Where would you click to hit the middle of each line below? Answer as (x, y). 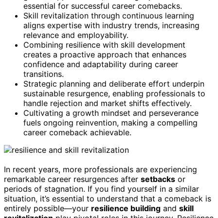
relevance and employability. (76, 35)
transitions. (44, 74)
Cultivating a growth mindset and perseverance (111, 113)
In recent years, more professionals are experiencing (100, 169)
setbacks (158, 179)
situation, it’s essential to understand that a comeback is (108, 198)
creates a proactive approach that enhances (105, 54)
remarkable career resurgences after (72, 179)
